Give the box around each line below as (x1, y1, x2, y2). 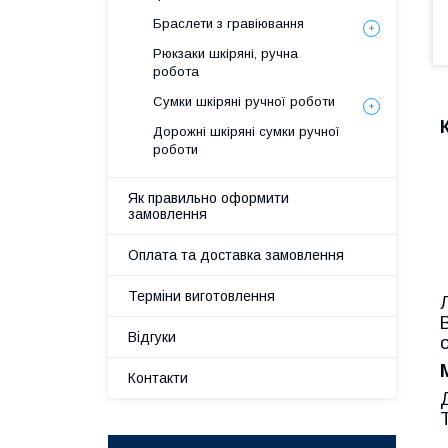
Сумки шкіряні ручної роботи (153, 94, 335, 109)
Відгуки (128, 329, 176, 345)
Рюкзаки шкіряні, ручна (153, 46, 298, 61)
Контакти (128, 370, 188, 386)
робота (153, 64, 199, 79)
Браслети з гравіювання (153, 16, 304, 31)
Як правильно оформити (128, 190, 289, 206)
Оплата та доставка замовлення (128, 247, 344, 263)
